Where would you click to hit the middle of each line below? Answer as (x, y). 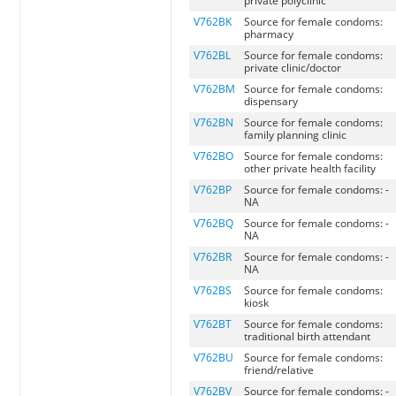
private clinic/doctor (293, 68)
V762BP (213, 190)
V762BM (215, 89)
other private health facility (310, 169)
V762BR (213, 257)
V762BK (213, 22)
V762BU (214, 358)
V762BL (213, 56)
